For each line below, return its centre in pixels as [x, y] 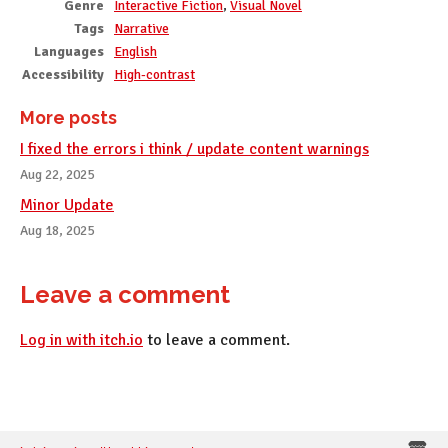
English [135, 51]
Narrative [141, 28]
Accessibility [63, 74]
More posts [68, 117]
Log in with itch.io [81, 339]
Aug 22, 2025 [57, 174]
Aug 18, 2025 [57, 230]
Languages [69, 51]
